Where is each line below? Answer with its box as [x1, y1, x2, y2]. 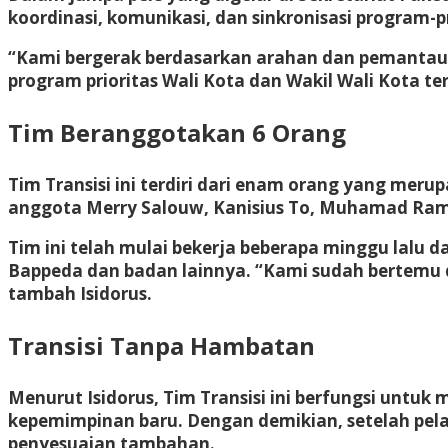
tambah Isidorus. [8, 281, 152, 305]
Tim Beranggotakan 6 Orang [8, 115, 346, 149]
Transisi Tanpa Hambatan [8, 328, 315, 362]
